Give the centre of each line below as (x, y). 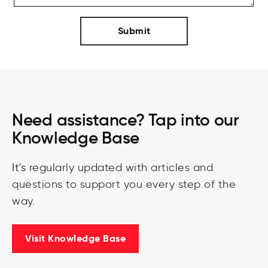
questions (37, 184)
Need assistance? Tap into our (126, 120)
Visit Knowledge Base (75, 238)
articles (168, 167)
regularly (51, 167)
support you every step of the (156, 184)
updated (98, 167)
